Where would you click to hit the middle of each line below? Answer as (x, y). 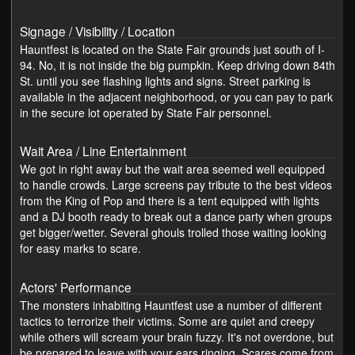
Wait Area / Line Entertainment (103, 151)
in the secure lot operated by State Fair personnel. (146, 113)
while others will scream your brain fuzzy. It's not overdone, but (177, 336)
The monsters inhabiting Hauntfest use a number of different (171, 305)
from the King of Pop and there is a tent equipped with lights (170, 201)
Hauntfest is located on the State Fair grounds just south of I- (172, 50)
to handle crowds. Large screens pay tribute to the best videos (176, 185)
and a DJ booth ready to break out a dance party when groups (176, 217)
